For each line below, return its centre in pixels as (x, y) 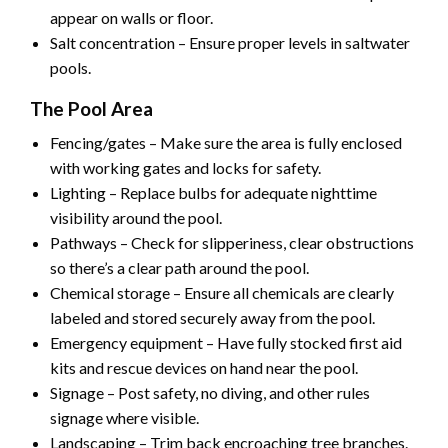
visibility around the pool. (136, 218)
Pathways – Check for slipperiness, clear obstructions (232, 243)
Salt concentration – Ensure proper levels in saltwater (230, 43)
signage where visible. (124, 418)
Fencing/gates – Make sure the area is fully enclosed (226, 143)
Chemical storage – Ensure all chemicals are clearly (222, 293)
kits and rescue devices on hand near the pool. (204, 368)
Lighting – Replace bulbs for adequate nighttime (213, 193)
